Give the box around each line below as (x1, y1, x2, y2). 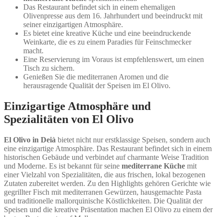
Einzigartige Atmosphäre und (4, 100, 151, 113)
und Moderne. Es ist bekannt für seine (4, 162, 122, 170)
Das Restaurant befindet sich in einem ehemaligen (23, 3, 175, 12)
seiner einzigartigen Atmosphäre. (23, 20, 123, 29)
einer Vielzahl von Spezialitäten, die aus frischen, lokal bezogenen (4, 170, 205, 179)
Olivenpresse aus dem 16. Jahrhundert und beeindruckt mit (23, 12, 202, 20)
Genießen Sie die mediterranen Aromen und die (23, 73, 169, 81)
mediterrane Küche (122, 162, 185, 170)
